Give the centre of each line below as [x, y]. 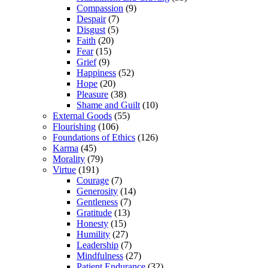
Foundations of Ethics [94, 137]
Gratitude [94, 212]
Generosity [97, 191]
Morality [69, 159]
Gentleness [97, 202]
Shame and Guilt [108, 105]
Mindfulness [100, 255]
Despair [91, 19]
